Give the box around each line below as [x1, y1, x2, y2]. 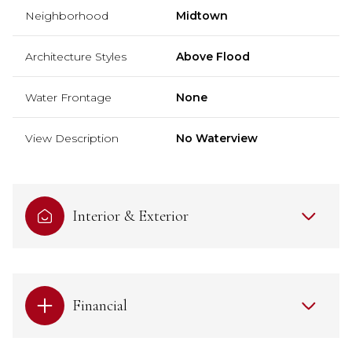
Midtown [176, 8, 228, 23]
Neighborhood [25, 8, 108, 23]
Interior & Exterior [72, 206, 189, 225]
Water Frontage [25, 90, 112, 104]
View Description [25, 130, 119, 145]
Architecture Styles [25, 49, 126, 64]
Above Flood [176, 49, 250, 64]
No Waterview [176, 130, 258, 145]
